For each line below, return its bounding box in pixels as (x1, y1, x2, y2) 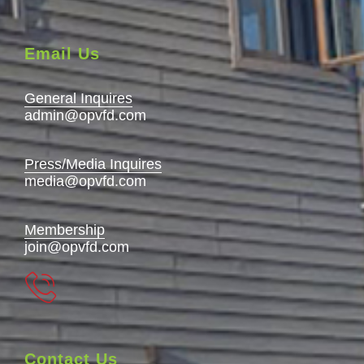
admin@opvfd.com (24, 107, 146, 124)
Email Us (24, 45, 100, 63)
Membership (24, 222, 105, 239)
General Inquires (24, 90, 132, 107)
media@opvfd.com (24, 173, 146, 190)
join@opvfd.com (24, 239, 129, 256)
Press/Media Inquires (24, 156, 162, 173)
